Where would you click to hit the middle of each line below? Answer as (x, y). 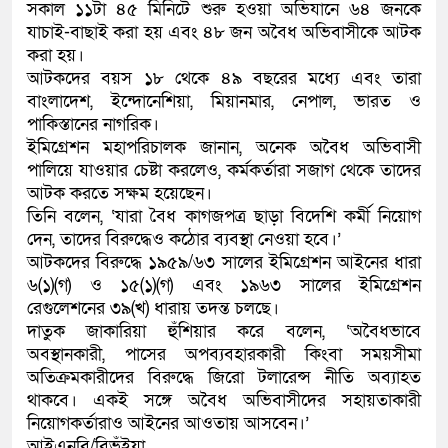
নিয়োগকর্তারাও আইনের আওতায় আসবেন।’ (168, 423)
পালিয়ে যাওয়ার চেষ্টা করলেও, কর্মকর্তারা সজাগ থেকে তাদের (224, 170)
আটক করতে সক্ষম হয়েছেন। (119, 193)
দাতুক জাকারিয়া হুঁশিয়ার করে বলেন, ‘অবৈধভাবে (224, 331)
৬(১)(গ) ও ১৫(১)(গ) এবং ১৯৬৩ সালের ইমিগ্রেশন (224, 285)
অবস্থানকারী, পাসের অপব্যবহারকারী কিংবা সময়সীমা (224, 354)
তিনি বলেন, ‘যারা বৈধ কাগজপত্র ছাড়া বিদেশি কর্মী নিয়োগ (224, 216)
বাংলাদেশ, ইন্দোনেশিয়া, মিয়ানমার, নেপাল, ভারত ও (224, 101)
